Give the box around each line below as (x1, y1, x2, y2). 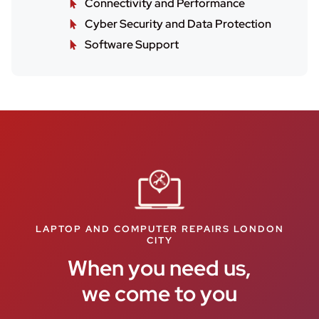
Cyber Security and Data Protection (84, 16, 271, 31)
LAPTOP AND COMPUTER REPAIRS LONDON (35, 223, 284, 236)
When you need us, (68, 253, 251, 283)
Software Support (84, 36, 179, 52)
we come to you (82, 279, 237, 308)
